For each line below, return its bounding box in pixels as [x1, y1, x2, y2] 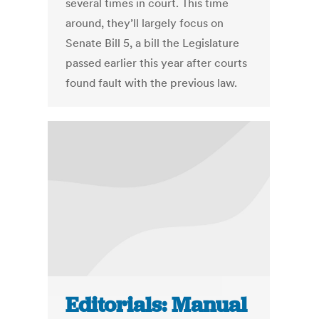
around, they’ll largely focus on [66, 16, 224, 31]
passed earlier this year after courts [66, 56, 248, 70]
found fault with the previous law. [66, 75, 238, 90]
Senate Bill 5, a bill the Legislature [66, 36, 240, 51]
